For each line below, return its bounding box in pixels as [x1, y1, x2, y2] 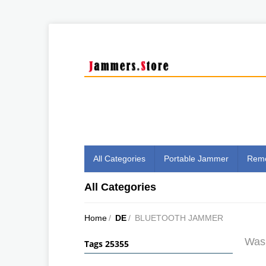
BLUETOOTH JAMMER [135, 213, 223, 223]
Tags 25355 [84, 237, 129, 249]
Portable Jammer [164, 153, 229, 163]
